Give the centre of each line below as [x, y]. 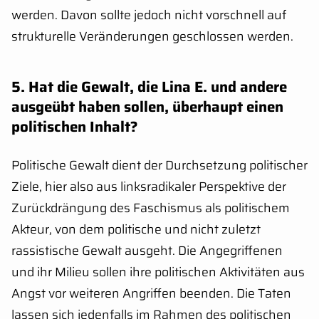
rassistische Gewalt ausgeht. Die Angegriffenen [147, 250]
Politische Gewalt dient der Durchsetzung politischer [159, 165]
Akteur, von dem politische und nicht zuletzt [136, 229]
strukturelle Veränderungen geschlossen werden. [152, 36]
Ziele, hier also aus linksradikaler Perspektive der [149, 186]
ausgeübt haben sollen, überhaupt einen [147, 107]
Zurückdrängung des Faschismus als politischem [151, 208]
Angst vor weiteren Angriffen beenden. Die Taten [151, 293]
